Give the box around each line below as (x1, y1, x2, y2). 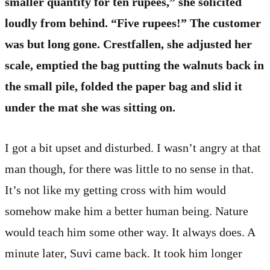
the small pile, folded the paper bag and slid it (5, 80, 242, 93)
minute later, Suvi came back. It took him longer (5, 246, 242, 260)
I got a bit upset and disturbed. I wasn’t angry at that (5, 141, 261, 155)
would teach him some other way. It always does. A (5, 225, 255, 239)
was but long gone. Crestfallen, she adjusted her (5, 37, 252, 51)
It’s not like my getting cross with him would (5, 183, 226, 197)
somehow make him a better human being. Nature (5, 204, 248, 218)
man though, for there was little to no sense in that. (5, 162, 254, 176)
